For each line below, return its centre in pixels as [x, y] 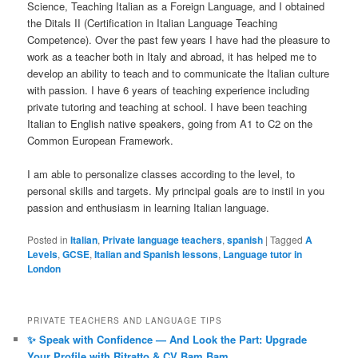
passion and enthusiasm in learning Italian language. [149, 208]
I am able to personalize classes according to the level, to [161, 174]
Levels [43, 255]
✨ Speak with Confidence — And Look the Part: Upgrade [167, 339]
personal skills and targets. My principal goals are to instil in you [176, 191]
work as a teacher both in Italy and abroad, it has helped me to [172, 57]
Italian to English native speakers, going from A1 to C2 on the [170, 124]
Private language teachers [163, 240]
